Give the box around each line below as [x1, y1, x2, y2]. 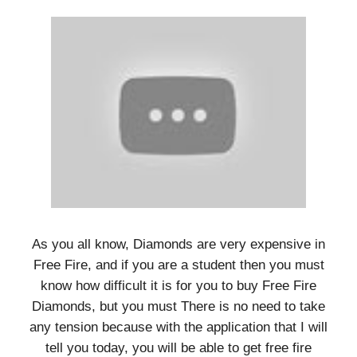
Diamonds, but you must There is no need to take [32, 298, 325, 314]
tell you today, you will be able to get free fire [45, 339, 312, 355]
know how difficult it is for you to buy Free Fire [41, 277, 316, 293]
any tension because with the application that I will [29, 319, 328, 335]
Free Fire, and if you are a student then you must [33, 257, 324, 273]
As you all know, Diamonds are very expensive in [32, 236, 325, 252]
